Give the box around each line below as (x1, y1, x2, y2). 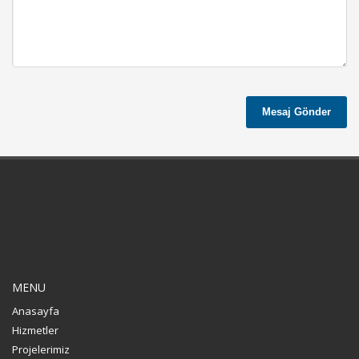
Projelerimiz (12, 341, 70, 357)
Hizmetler (12, 322, 58, 337)
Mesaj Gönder (262, 105, 331, 118)
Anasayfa (12, 303, 59, 318)
